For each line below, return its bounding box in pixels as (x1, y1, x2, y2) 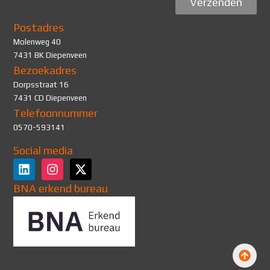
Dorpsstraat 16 (13, 80, 69, 90)
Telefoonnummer (13, 107, 98, 120)
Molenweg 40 (13, 37, 61, 47)
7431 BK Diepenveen (13, 51, 87, 60)
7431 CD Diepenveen (13, 93, 87, 103)
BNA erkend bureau (13, 181, 108, 195)
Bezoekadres (13, 64, 77, 77)
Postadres (13, 21, 64, 34)
